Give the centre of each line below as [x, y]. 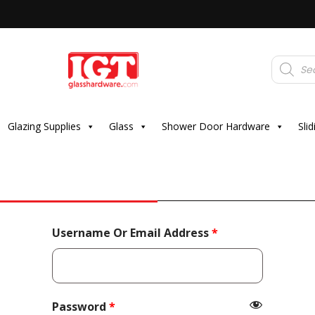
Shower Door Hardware [216, 126]
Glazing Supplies [44, 126]
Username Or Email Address [132, 233]
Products [291, 59]
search [287, 69]
